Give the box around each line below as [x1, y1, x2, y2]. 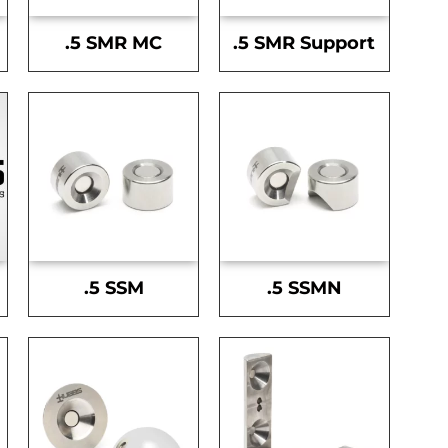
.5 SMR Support [233, 31, 376, 54]
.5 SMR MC [65, 31, 163, 54]
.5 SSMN [266, 277, 342, 300]
